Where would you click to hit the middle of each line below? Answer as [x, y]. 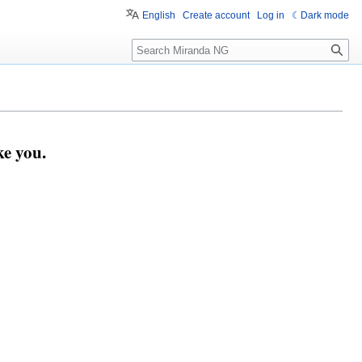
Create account [216, 15]
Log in [271, 15]
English [159, 15]
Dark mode [325, 15]
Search [158, 47]
